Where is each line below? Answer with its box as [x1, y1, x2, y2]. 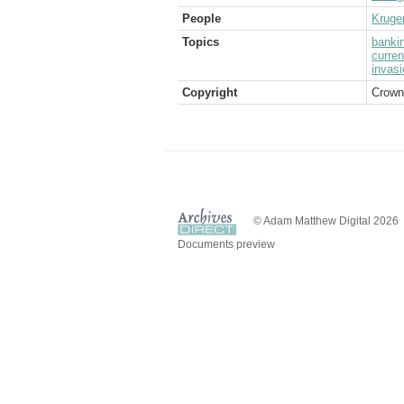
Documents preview [178, 237, 275, 251]
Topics [182, 35, 219, 49]
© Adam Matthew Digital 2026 [253, 215, 399, 227]
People [182, 12, 221, 25]
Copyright [182, 86, 237, 99]
